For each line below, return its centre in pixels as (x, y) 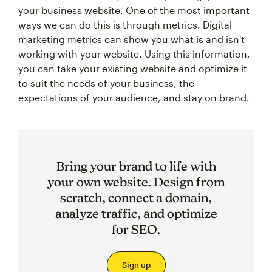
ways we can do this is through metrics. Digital (125, 25)
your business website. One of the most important (134, 10)
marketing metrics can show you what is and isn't (131, 39)
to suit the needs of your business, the (106, 83)
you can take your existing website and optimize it (133, 68)
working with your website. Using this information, (134, 54)
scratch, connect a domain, (136, 198)
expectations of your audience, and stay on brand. (134, 97)
